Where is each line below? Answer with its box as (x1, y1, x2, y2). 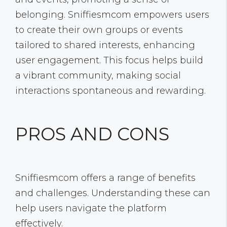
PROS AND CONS (15, 123, 169, 145)
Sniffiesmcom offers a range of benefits (15, 172, 196, 184)
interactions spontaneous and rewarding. (15, 85, 206, 97)
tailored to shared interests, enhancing (15, 40, 195, 51)
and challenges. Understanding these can (15, 187, 210, 199)
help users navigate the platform (15, 203, 167, 214)
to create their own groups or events (15, 24, 183, 36)
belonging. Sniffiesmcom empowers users (15, 9, 209, 21)
